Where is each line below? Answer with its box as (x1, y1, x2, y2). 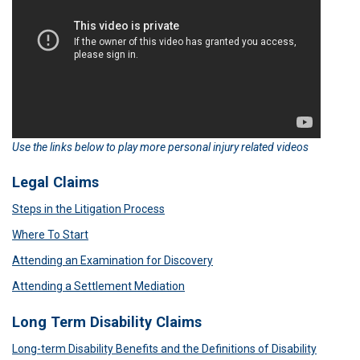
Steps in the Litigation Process (12, 202, 165, 216)
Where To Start (12, 228, 88, 242)
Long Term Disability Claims (12, 313, 202, 330)
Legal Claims (12, 174, 99, 191)
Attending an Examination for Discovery (12, 254, 213, 268)
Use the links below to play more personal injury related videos (12, 141, 309, 154)
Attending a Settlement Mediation (12, 280, 185, 293)
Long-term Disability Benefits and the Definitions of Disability (12, 342, 317, 355)
